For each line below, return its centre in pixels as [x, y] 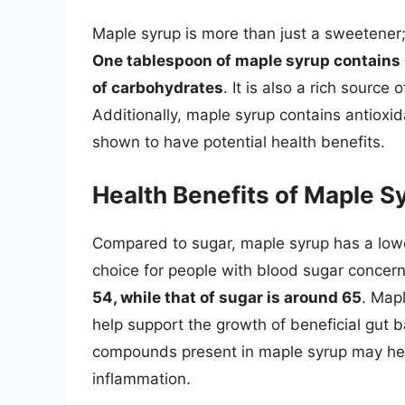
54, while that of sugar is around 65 [227, 297]
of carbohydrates [158, 88]
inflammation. [141, 378]
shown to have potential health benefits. [239, 142]
